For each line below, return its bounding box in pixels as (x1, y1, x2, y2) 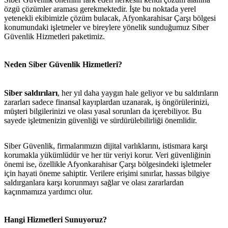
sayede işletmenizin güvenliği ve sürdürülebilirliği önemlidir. (4, 116, 197, 125)
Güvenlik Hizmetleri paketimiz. (4, 32, 105, 41)
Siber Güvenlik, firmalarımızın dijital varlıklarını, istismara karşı (4, 141, 208, 150)
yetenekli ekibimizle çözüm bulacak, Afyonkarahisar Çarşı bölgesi (4, 14, 216, 23)
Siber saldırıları (4, 88, 58, 97)
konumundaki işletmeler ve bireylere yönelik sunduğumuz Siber (4, 23, 209, 32)
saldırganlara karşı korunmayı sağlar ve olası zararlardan (4, 178, 184, 187)
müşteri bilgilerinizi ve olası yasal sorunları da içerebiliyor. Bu (4, 106, 202, 116)
